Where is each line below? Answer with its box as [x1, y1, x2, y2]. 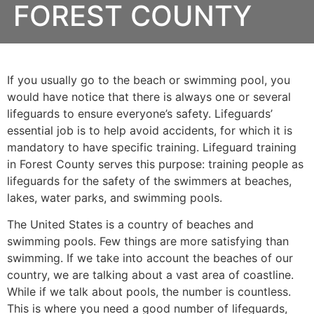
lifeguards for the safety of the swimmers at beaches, [7, 174, 292, 188]
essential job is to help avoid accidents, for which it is [7, 123, 292, 137]
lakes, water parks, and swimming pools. [7, 191, 222, 205]
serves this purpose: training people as [95, 157, 303, 171]
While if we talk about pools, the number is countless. [7, 285, 291, 299]
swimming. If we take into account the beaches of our [7, 251, 293, 266]
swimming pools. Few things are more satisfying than [7, 234, 289, 249]
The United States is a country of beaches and [7, 217, 254, 232]
